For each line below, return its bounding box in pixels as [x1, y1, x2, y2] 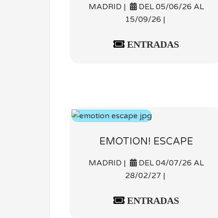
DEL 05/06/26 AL [136, 1, 204, 12]
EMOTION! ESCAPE [99, 135, 193, 147]
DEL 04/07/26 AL [136, 158, 204, 168]
